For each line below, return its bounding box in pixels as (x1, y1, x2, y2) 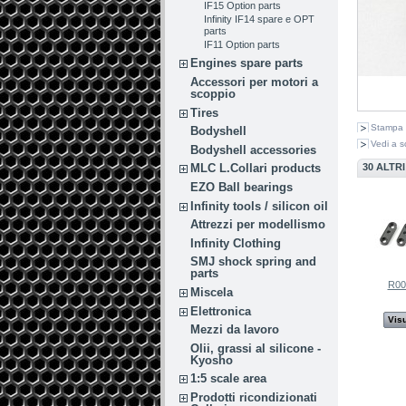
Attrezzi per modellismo (190, 217, 326, 232)
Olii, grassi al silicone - (190, 341, 322, 355)
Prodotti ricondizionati (190, 390, 318, 404)
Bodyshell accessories (190, 142, 317, 157)
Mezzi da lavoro (190, 323, 280, 337)
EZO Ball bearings (190, 179, 294, 194)
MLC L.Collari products (190, 161, 322, 176)
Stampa (371, 122, 403, 133)
